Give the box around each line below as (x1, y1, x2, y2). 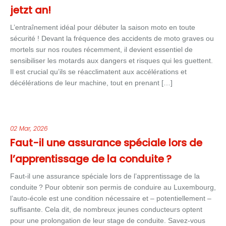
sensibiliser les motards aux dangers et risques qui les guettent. (10, 56, 213, 65)
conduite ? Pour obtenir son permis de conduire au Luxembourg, (10, 183, 216, 191)
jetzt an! (10, 3, 51, 17)
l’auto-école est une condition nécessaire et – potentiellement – (10, 194, 211, 202)
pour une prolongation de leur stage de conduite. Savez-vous (10, 216, 205, 224)
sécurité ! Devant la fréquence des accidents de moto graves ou (10, 34, 214, 42)
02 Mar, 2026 (10, 124, 48, 133)
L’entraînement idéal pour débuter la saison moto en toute (10, 23, 195, 31)
